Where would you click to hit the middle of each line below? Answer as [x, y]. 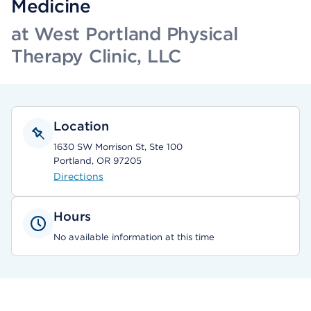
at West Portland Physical [125, 34]
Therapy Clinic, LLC [96, 56]
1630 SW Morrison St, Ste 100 [118, 147]
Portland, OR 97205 [98, 161]
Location [82, 126]
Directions [78, 176]
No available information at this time [134, 237]
